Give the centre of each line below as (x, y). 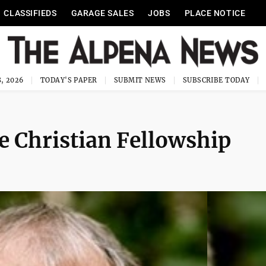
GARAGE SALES (102, 13)
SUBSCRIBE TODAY (216, 80)
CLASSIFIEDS (30, 13)
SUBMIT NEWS (140, 80)
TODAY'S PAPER (69, 80)
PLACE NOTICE (215, 13)
